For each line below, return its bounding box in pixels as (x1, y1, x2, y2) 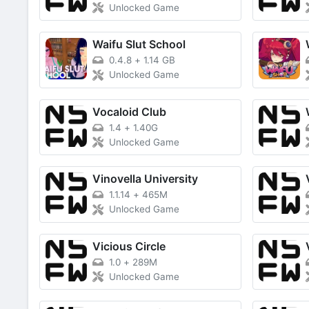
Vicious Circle (92, 239, 166, 253)
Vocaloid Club (92, 104, 166, 119)
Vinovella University (92, 172, 198, 186)
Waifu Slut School (92, 37, 186, 51)
